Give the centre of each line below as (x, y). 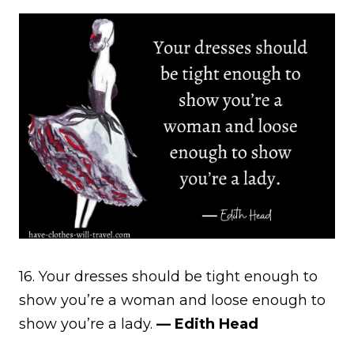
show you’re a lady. (86, 324)
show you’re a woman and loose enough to (172, 300)
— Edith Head (205, 324)
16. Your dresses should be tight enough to (168, 276)
